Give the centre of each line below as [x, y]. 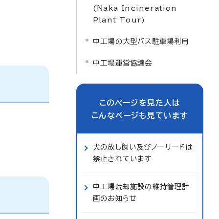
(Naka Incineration [135, 8]
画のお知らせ [115, 198]
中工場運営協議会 [123, 63]
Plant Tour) [119, 20]
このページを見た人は [140, 103]
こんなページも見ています [140, 115]
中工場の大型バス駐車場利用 [141, 41]
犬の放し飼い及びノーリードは [143, 147]
